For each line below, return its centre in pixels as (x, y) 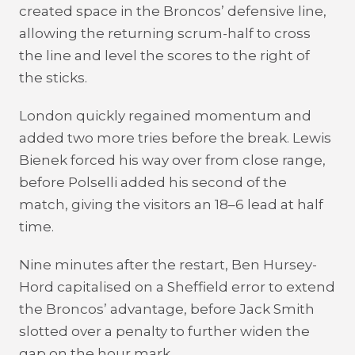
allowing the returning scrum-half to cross (165, 33)
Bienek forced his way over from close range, (172, 160)
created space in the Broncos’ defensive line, (173, 11)
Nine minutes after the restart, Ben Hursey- (168, 265)
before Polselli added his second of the (153, 182)
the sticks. (53, 78)
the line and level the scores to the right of (164, 55)
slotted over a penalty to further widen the (164, 331)
